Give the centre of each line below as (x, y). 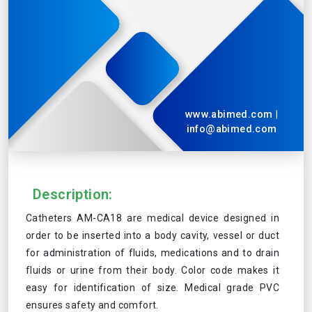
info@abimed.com (232, 129)
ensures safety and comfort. (92, 305)
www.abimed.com (230, 115)
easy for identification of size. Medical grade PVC (153, 288)
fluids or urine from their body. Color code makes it (153, 270)
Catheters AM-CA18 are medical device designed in (153, 218)
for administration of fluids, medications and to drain (153, 253)
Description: (73, 194)
